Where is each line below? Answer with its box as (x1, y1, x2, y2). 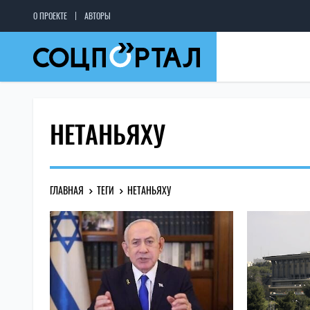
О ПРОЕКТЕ (33, 10, 67, 21)
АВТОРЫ (84, 10, 111, 21)
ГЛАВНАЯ (50, 183, 84, 197)
